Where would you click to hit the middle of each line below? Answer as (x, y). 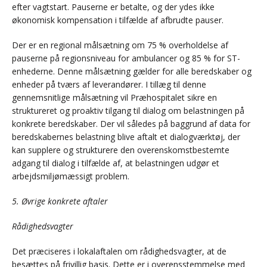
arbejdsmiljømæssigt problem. (71, 176)
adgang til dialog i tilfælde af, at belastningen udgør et (116, 163)
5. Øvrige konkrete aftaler (60, 201)
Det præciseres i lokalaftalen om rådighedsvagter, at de (119, 252)
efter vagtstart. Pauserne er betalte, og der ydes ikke (113, 7)
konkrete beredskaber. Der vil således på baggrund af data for (131, 124)
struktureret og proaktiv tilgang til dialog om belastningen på (128, 111)
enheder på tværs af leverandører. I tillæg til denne (109, 85)
